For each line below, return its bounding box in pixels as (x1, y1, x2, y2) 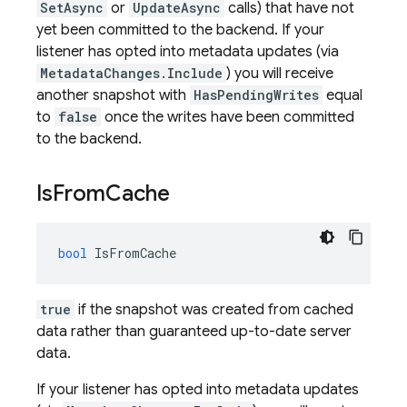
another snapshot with (36, 86, 190, 104)
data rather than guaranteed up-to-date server (36, 323, 352, 341)
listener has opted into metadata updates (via (36, 43, 339, 61)
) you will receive (226, 65, 333, 83)
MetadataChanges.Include (40, 65, 223, 82)
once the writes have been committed (101, 108, 354, 126)
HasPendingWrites (194, 86, 319, 104)
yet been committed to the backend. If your (36, 21, 324, 39)
